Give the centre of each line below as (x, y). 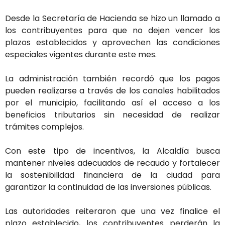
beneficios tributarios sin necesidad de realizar (113, 115)
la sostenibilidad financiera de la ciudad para (113, 175)
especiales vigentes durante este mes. (81, 54)
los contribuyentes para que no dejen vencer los (113, 30)
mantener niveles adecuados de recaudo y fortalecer (113, 163)
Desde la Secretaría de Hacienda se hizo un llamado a (113, 18)
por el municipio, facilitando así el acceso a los (113, 102)
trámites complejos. (44, 127)
